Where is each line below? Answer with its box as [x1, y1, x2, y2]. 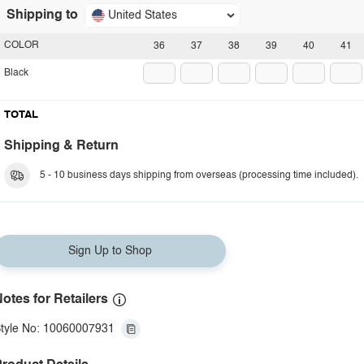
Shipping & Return [4, 140, 119, 153]
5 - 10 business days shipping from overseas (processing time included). [40, 171, 358, 180]
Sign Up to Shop [67, 245, 152, 257]
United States [108, 10, 177, 21]
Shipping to [6, 9, 78, 22]
